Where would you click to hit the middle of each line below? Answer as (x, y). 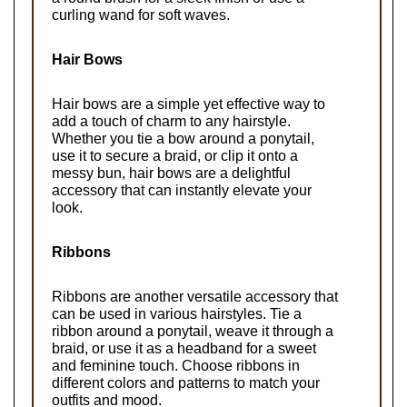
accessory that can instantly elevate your (182, 190)
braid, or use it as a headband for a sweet (184, 348)
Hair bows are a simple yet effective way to (189, 104)
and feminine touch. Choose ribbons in (176, 365)
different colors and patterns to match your (186, 382)
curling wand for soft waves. (141, 15)
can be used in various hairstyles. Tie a (177, 313)
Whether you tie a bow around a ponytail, (183, 138)
